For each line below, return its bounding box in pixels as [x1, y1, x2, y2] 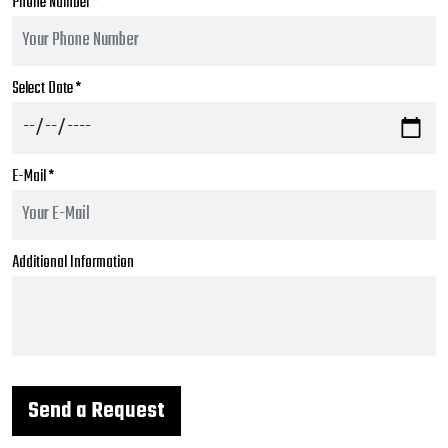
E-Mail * [12, 164, 54, 190]
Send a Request [28, 394, 165, 428]
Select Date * [12, 76, 81, 102]
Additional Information [12, 250, 134, 276]
